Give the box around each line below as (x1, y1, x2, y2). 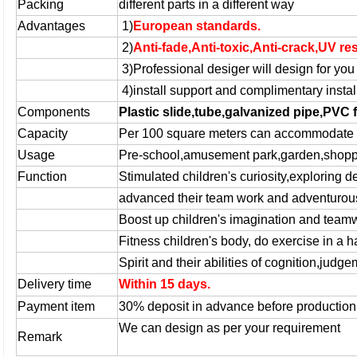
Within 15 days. (119, 277, 211, 291)
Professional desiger (133, 62, 250, 76)
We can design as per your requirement (119, 321, 341, 335)
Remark (18, 330, 63, 343)
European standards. (133, 19, 261, 33)
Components (18, 105, 91, 119)
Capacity (18, 127, 69, 140)
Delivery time (18, 277, 92, 291)
